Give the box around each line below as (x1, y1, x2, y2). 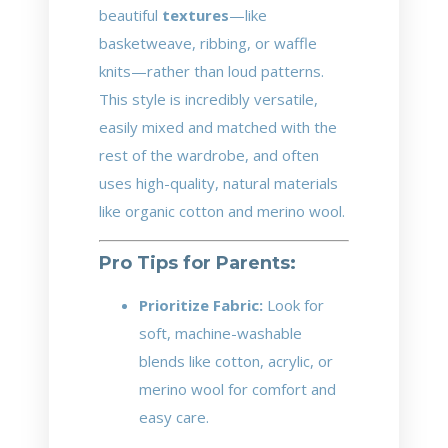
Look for (263, 294, 324, 315)
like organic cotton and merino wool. (99, 201, 345, 221)
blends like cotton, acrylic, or (139, 350, 333, 371)
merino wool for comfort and (139, 378, 336, 399)
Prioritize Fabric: (139, 294, 263, 315)
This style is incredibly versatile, (99, 89, 318, 109)
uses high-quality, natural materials (99, 173, 338, 193)
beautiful (99, 5, 162, 25)
